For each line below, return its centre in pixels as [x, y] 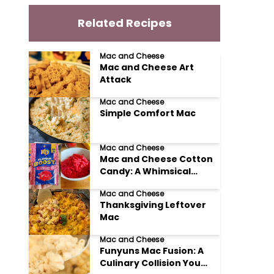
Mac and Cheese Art [147, 67]
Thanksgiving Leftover [153, 205]
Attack [116, 80]
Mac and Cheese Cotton [157, 159]
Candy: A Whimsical [146, 171]
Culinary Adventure [146, 183]
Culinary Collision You [150, 263]
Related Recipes [124, 23]
